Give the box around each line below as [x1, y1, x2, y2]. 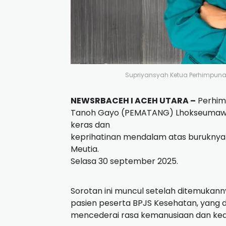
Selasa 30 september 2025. [71, 155, 178, 167]
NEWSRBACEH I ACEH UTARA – [71, 95, 196, 107]
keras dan [71, 119, 110, 131]
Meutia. [71, 143, 99, 155]
